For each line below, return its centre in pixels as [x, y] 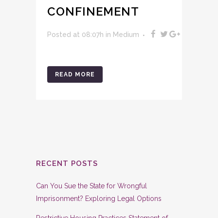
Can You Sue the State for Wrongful [91, 186]
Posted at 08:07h [75, 35]
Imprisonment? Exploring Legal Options [99, 199]
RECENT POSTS [67, 164]
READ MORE [75, 75]
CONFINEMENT [93, 12]
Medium [126, 35]
